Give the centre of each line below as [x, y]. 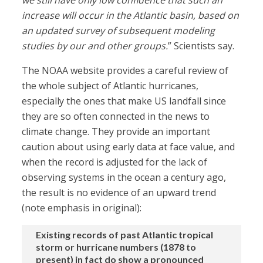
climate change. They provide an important [116, 132]
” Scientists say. [201, 46]
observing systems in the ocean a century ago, [124, 178]
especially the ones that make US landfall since [124, 101]
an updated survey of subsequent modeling [119, 31]
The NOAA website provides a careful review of [125, 71]
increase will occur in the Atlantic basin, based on [131, 16]
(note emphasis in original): [82, 208]
